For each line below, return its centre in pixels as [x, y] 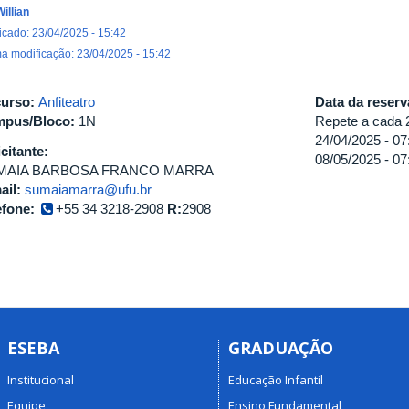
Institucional [40, 379]
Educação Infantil [276, 379]
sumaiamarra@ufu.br [88, 189]
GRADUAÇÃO [281, 348]
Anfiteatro [67, 102]
